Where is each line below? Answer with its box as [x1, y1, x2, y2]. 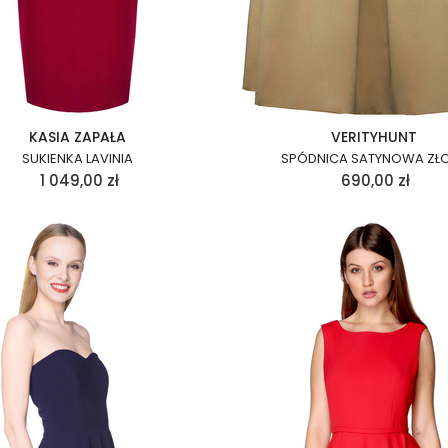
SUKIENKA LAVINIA [22, 149, 133, 168]
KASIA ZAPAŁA [29, 127, 126, 147]
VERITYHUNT [331, 127, 417, 147]
